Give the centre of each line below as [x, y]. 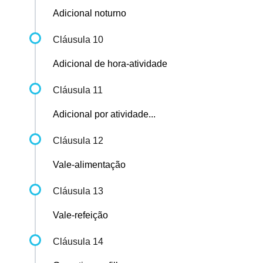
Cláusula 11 [78, 90]
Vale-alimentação [89, 165]
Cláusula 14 [78, 242]
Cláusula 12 [78, 141]
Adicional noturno [90, 14]
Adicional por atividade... [104, 114]
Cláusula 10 [78, 40]
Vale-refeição [80, 215]
